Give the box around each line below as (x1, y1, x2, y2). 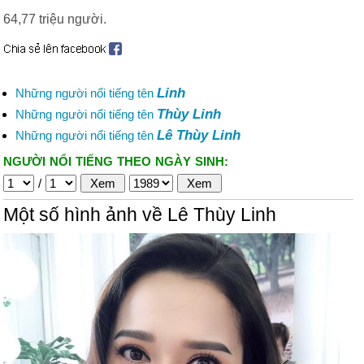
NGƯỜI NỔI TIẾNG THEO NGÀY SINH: (3, 154, 228, 168)
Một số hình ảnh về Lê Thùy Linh (3, 205, 276, 225)
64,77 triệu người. (3, 12, 106, 26)
